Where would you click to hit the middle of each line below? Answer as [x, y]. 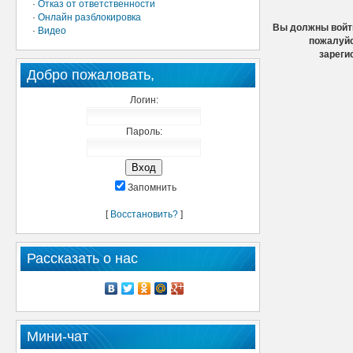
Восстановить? [144, 214]
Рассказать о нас [82, 258]
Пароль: [144, 132]
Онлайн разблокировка [89, 17]
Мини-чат [58, 336]
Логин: [144, 100]
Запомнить [152, 188]
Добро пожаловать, [91, 75]
